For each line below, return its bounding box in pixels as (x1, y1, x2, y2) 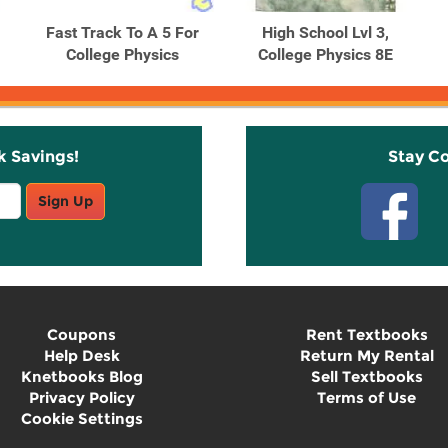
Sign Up (37, 192, 93, 210)
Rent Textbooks (305, 325, 428, 344)
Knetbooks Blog (20, 367, 143, 386)
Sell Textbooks (310, 367, 423, 386)
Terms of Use (317, 388, 416, 407)
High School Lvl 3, (261, 23, 389, 42)
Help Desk (43, 346, 120, 365)
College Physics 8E (257, 45, 393, 64)
